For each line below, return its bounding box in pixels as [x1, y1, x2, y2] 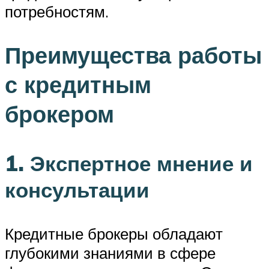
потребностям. [5, 2, 109, 22]
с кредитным [5, 70, 151, 100]
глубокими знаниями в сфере [5, 243, 216, 262]
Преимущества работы [5, 40, 262, 70]
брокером [5, 99, 114, 129]
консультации [5, 176, 150, 203]
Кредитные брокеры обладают [5, 223, 223, 243]
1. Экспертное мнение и [5, 150, 253, 177]
